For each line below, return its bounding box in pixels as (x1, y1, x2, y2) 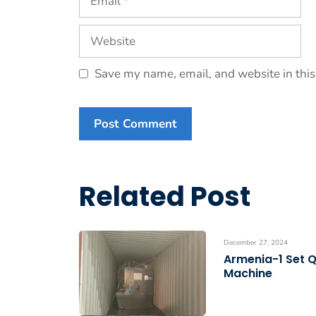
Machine (224, 265, 272, 282)
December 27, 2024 (224, 238, 288, 248)
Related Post (79, 178, 250, 216)
